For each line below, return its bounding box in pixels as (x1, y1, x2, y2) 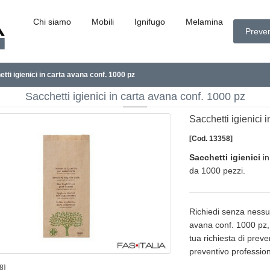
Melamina (186, 17, 223, 27)
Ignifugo (134, 17, 165, 27)
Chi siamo (33, 17, 71, 27)
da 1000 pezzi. (189, 166, 245, 175)
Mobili (92, 17, 114, 27)
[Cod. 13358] (189, 134, 233, 143)
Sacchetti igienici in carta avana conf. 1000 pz (25, 90, 245, 102)
